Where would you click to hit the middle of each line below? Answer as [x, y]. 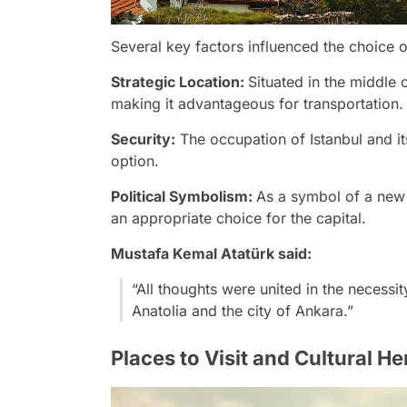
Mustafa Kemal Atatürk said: [211, 253]
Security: [143, 139]
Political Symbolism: [184, 196]
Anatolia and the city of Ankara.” [243, 310]
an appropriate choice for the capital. [238, 218]
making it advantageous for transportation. [257, 103]
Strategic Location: [179, 81]
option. [135, 160]
